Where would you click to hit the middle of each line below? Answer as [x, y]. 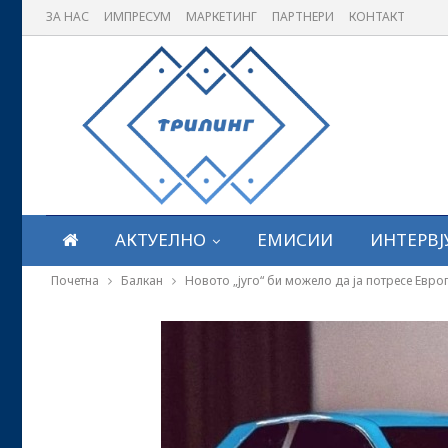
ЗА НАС [67, 16]
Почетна [75, 280]
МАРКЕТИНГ [221, 16]
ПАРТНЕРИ [303, 16]
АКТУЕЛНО [160, 239]
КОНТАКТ [377, 16]
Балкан [142, 280]
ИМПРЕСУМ [137, 16]
